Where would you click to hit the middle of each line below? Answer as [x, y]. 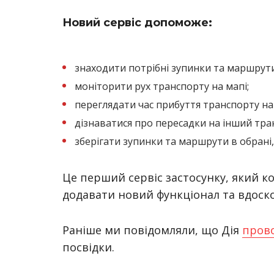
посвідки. [88, 247]
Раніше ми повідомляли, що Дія [152, 230]
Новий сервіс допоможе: [137, 23]
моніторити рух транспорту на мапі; [162, 86]
